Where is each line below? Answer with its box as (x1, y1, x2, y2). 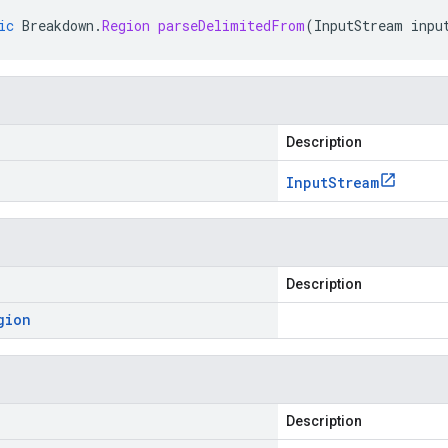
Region (102, 16, 150, 35)
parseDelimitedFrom (158, 16, 305, 35)
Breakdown (22, 16, 94, 35)
